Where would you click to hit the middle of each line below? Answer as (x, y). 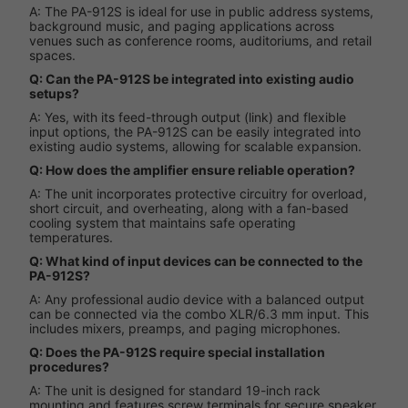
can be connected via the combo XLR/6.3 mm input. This (199, 314)
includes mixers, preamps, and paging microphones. (185, 329)
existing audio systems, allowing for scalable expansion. (195, 147)
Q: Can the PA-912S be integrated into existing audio (192, 79)
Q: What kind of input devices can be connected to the (196, 261)
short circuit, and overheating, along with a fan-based (189, 209)
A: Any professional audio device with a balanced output (197, 300)
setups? (54, 94)
